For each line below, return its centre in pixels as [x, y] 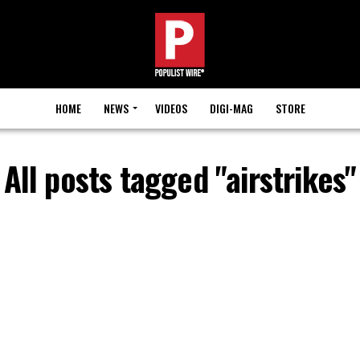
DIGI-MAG [231, 108]
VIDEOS [171, 108]
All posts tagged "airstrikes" [180, 178]
